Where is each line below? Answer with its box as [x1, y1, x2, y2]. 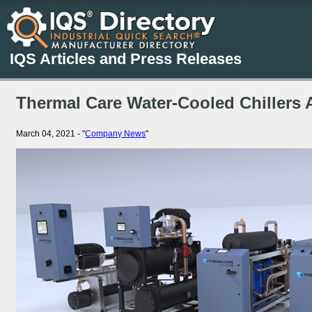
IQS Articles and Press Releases [10, 49, 242, 68]
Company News [85, 129, 146, 139]
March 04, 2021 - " [16, 129, 86, 139]
